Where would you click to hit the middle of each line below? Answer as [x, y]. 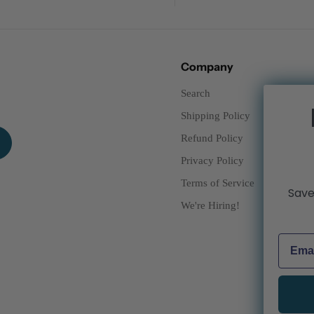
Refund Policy [212, 138]
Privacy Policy [213, 161]
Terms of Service [218, 183]
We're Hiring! [211, 206]
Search [196, 94]
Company [207, 67]
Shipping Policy [216, 116]
